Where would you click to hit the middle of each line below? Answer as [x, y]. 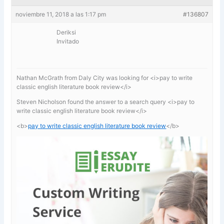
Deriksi [66, 32]
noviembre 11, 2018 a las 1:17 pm [61, 14]
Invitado [68, 41]
